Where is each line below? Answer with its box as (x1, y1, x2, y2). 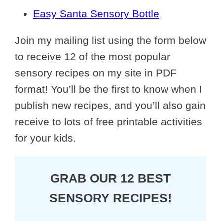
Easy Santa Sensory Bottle (33, 8, 159, 20)
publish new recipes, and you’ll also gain (15, 100, 206, 111)
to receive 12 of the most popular (15, 51, 170, 63)
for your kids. (15, 132, 76, 144)
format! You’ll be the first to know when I (15, 83, 202, 95)
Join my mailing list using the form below (15, 35, 206, 46)
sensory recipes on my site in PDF (15, 67, 177, 79)
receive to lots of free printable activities (15, 116, 202, 128)
